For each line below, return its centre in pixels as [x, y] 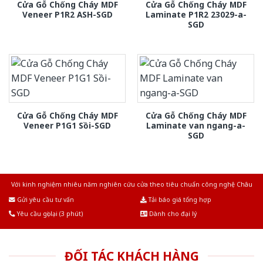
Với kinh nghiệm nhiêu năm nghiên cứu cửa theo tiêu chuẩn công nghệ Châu [131, 184]
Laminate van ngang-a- [196, 125]
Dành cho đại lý [172, 213]
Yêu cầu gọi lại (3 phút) [49, 213]
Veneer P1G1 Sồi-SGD [67, 125]
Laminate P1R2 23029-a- [196, 15]
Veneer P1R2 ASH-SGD [67, 15]
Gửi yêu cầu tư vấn [45, 199]
